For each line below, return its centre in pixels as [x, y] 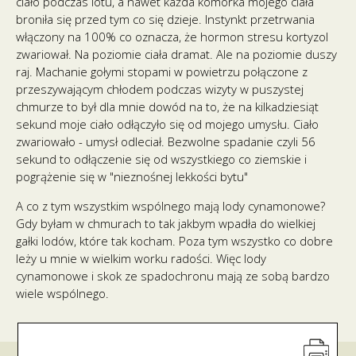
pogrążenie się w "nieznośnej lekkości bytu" [132, 176]
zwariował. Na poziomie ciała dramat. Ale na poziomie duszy [176, 54]
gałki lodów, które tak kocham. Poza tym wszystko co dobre [174, 241]
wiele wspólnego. [62, 293]
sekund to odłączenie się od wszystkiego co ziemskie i [161, 159]
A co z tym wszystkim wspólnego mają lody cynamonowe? [170, 206]
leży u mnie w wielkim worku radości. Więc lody [141, 258]
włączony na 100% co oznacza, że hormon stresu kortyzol [172, 37]
